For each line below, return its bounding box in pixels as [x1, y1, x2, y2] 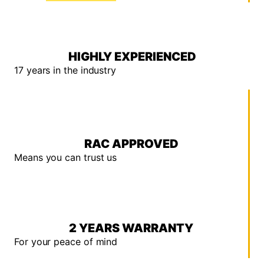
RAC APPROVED [84, 137, 179, 151]
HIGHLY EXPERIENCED [68, 49, 196, 64]
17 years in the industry [14, 64, 117, 77]
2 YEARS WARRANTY [69, 221, 193, 236]
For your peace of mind [14, 236, 118, 248]
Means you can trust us [14, 151, 117, 164]
